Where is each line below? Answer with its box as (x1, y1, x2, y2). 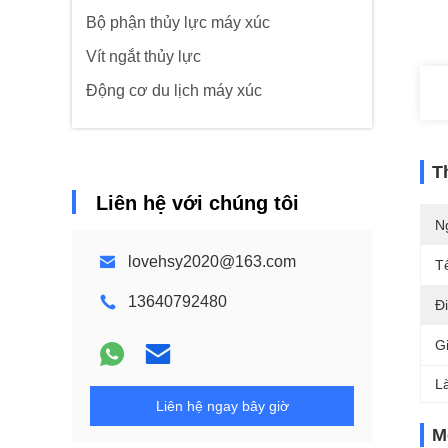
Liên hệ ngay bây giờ (155, 398, 289, 414)
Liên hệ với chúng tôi (96, 192, 299, 214)
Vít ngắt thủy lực (86, 48, 201, 65)
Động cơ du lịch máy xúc (86, 82, 262, 99)
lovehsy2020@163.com (128, 253, 296, 270)
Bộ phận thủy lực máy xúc (86, 14, 270, 31)
